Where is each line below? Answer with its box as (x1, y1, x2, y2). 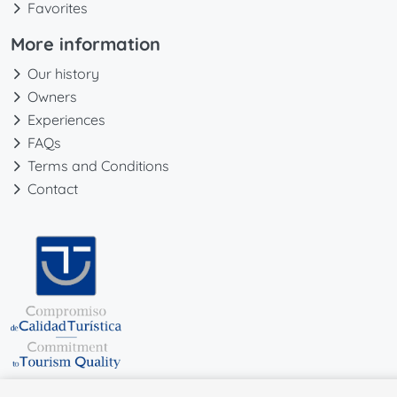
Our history (27, 65, 99, 83)
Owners (27, 88, 77, 106)
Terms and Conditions (27, 157, 169, 175)
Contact (27, 180, 78, 198)
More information (11, 33, 160, 56)
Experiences (27, 111, 105, 129)
